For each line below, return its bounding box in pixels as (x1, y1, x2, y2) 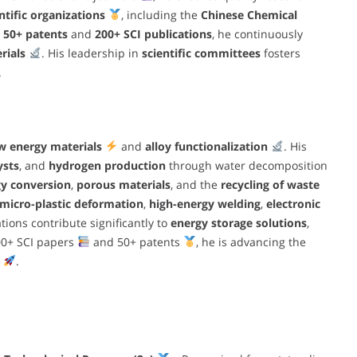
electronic (265, 195, 320, 211)
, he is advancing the (195, 233, 306, 249)
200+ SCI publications (95, 25, 212, 41)
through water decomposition (166, 157, 328, 173)
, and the (170, 176, 221, 192)
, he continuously (212, 25, 303, 41)
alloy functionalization (144, 138, 268, 154)
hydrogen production (49, 157, 166, 173)
